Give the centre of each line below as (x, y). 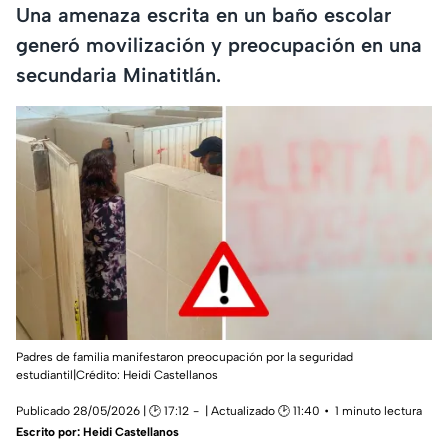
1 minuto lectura (378, 411)
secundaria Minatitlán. (118, 74)
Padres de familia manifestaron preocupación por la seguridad (184, 357)
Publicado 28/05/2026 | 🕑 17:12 (102, 411)
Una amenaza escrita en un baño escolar (203, 14)
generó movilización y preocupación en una (219, 44)
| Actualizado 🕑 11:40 (262, 411)
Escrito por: (49, 432)
